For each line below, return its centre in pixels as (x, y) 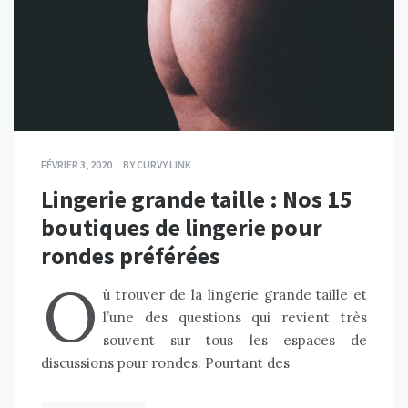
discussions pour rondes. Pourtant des (165, 363)
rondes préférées (131, 256)
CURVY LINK (164, 165)
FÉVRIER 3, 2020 (76, 165)
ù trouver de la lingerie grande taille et (235, 295)
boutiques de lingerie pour (182, 228)
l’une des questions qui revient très (235, 318)
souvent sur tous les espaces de (235, 341)
